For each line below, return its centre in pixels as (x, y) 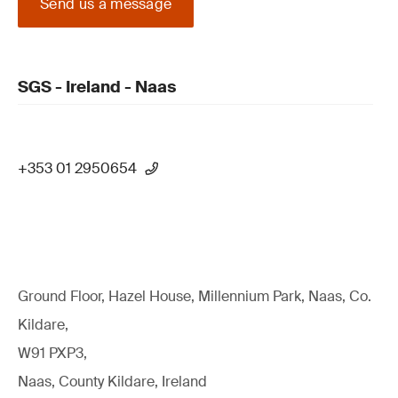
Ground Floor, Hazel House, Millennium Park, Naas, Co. (195, 296)
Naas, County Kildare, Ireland (112, 382)
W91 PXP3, (52, 353)
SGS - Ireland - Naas (97, 87)
